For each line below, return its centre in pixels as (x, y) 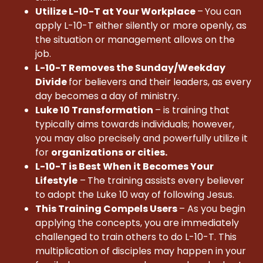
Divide (52, 82)
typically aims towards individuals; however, (135, 124)
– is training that (192, 110)
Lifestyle (56, 181)
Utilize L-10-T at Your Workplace (116, 12)
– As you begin (212, 209)
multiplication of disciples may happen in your (141, 251)
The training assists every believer (166, 181)
